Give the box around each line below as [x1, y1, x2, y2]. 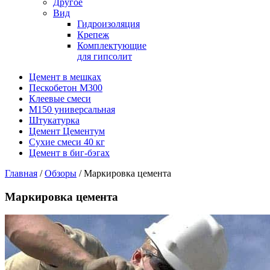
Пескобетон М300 [29, 83, 102, 93]
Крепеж [77, 30, 109, 40]
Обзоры [45, 168, 77, 178]
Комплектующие [77, 40, 146, 51]
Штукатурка [29, 115, 80, 125]
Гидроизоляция [77, 19, 140, 29]
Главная [5, 168, 37, 178]
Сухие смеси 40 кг [29, 137, 105, 147]
